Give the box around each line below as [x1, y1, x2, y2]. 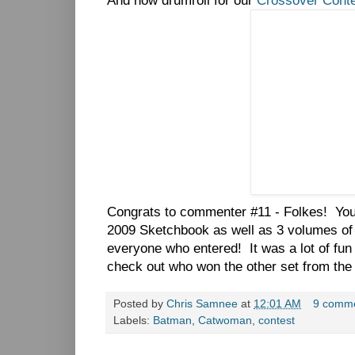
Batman [153, 314, 192, 326]
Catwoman [198, 314, 252, 326]
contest [258, 314, 295, 326]
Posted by [113, 297, 166, 310]
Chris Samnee [166, 297, 238, 310]
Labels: [113, 314, 153, 326]
